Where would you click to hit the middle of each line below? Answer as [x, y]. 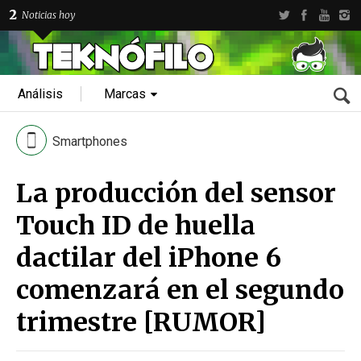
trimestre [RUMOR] [141, 322]
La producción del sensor [176, 193]
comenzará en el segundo [180, 290]
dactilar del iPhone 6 [149, 258]
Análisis [40, 94]
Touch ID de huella [136, 226]
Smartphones [90, 141]
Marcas [125, 94]
